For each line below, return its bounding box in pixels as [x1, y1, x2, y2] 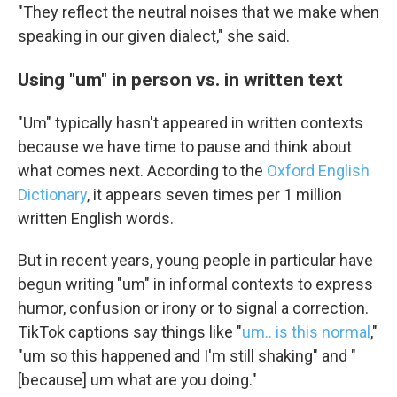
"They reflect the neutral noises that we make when [18, 3, 379, 21]
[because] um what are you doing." [18, 370, 257, 389]
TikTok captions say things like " [18, 323, 242, 341]
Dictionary [18, 185, 87, 204]
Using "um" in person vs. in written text [18, 68, 343, 90]
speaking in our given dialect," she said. [18, 27, 290, 45]
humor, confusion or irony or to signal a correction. [18, 299, 369, 317]
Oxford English [267, 161, 370, 180]
